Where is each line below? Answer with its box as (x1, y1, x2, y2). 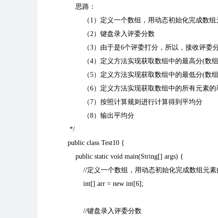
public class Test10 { (68, 139, 125, 146)
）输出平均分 (93, 112, 134, 119)
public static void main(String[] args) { (68, 153, 183, 160)
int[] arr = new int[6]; (68, 180, 144, 187)
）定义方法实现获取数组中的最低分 (93, 71, 202, 78)
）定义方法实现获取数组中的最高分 (93, 57, 202, 65)
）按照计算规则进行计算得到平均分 (93, 98, 202, 106)
